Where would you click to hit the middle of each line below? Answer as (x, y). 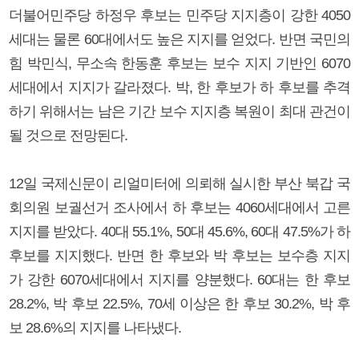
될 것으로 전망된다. (68, 135)
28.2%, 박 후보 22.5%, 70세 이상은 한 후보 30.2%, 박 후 (179, 303)
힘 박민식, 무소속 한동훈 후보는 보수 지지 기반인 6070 (179, 63)
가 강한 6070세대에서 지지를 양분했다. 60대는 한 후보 (179, 279)
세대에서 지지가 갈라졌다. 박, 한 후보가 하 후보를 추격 (179, 87)
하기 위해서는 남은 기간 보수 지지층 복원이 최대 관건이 (179, 111)
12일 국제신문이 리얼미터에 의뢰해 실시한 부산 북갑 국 (179, 183)
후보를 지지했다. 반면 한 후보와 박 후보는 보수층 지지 (179, 255)
